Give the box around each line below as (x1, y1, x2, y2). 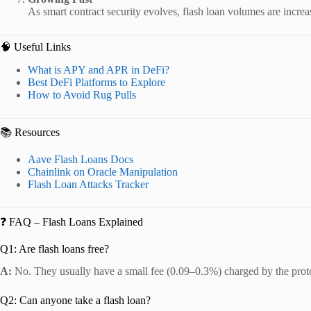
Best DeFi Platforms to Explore (28, 76, 165, 88)
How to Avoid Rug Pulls (28, 88, 136, 101)
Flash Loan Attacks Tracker (28, 178, 149, 190)
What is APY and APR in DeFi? (28, 63, 169, 76)
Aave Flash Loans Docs (28, 153, 133, 165)
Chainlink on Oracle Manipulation (28, 165, 178, 178)
